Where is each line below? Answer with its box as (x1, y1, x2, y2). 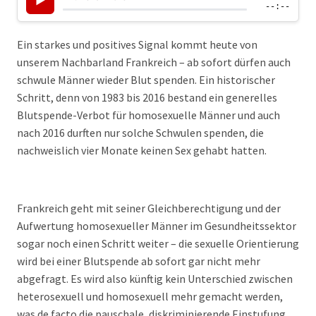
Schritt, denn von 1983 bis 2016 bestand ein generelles (17, 90, 277, 104)
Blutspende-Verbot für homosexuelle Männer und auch (17, 108, 280, 122)
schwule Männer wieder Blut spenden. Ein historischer (17, 73, 275, 87)
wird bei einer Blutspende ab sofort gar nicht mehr (17, 254, 260, 268)
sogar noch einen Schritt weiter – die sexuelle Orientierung (17, 236, 299, 250)
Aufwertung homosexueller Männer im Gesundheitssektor (17, 219, 296, 233)
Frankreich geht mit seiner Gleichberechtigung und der (17, 201, 281, 215)
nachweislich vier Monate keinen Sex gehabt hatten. (17, 143, 267, 157)
